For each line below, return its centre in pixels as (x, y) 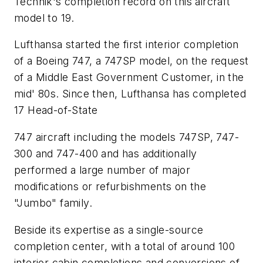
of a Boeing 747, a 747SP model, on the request (131, 61)
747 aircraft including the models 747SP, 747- (127, 137)
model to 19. (44, 18)
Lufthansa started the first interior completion (127, 45)
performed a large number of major (102, 170)
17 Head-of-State (56, 110)
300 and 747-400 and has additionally (106, 153)
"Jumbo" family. (53, 203)
